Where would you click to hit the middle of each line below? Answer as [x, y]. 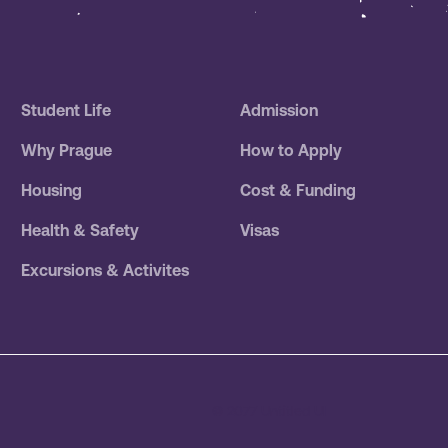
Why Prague [67, 150]
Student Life [66, 110]
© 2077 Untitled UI [268, 410]
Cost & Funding [297, 190]
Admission [278, 110]
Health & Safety [80, 230]
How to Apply [290, 150]
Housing [52, 190]
